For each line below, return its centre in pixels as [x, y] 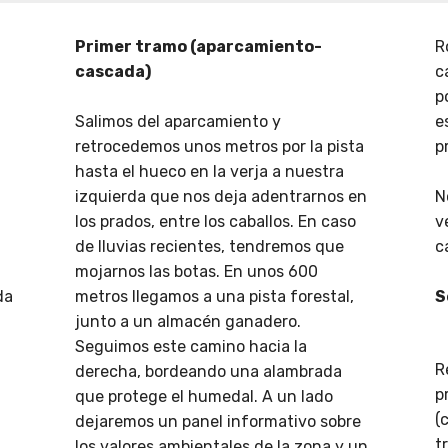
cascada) [113, 72]
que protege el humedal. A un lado [204, 397]
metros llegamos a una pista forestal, [214, 297]
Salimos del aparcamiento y [178, 122]
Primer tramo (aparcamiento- [198, 47]
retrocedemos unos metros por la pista [219, 147]
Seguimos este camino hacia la [191, 347]
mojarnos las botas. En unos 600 [196, 272]
